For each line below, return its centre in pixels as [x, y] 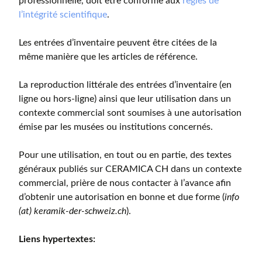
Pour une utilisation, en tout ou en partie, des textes [125, 155]
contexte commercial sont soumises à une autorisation [130, 113]
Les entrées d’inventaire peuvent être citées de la [118, 43]
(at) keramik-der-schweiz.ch [73, 211]
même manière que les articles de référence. [108, 57]
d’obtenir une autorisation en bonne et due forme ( [122, 197]
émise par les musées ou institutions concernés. [116, 127]
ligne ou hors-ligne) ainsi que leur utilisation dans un [125, 99]
